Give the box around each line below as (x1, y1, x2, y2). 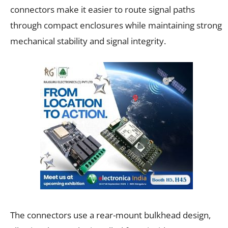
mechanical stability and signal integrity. (10, 35, 166, 47)
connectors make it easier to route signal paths (10, 3, 195, 15)
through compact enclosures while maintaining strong (10, 19, 222, 31)
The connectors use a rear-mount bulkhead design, (10, 209, 211, 221)
